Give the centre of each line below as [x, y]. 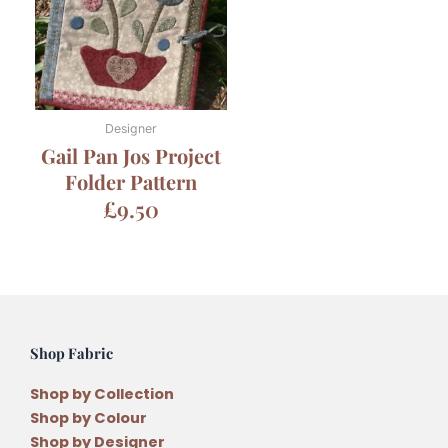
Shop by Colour [88, 418]
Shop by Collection [102, 394]
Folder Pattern [130, 182]
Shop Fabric [71, 353]
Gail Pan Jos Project [130, 156]
